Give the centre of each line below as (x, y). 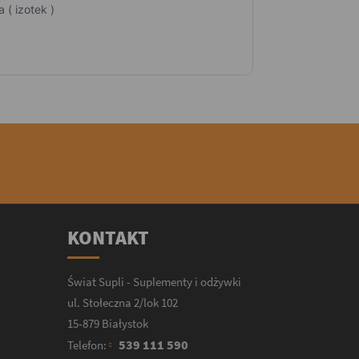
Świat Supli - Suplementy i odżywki (154, 281)
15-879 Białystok (107, 323)
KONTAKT (108, 237)
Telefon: (88, 345)
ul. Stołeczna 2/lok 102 (122, 302)
